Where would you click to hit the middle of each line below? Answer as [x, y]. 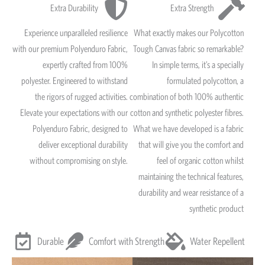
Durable [50, 242]
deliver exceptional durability [83, 145]
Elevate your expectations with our [74, 113]
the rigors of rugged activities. [81, 97]
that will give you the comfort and [191, 145]
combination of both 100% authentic [186, 97]
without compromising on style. [78, 161]
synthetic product [216, 209]
